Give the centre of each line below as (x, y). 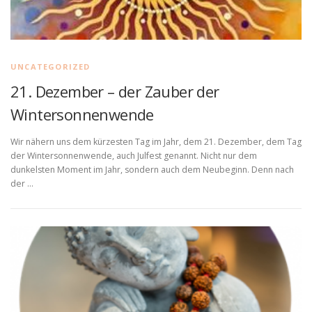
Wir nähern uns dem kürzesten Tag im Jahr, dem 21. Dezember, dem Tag (156, 142)
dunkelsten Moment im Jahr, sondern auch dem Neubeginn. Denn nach (152, 170)
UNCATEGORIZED (50, 67)
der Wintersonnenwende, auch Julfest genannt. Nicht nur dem (134, 156)
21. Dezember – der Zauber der (115, 92)
